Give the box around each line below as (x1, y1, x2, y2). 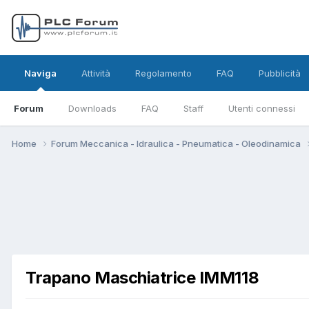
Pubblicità (259, 68, 301, 79)
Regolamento (135, 68, 192, 79)
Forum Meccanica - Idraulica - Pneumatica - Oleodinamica (51, 137, 303, 149)
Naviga (24, 68, 57, 79)
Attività (81, 68, 110, 79)
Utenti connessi (228, 103, 295, 114)
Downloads (68, 103, 117, 114)
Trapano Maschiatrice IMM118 (26, 268, 259, 288)
